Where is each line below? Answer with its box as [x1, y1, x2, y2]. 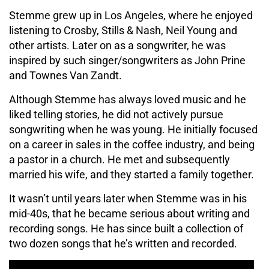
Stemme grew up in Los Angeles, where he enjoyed [9, 8, 253, 22]
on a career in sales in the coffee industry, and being [9, 138, 255, 151]
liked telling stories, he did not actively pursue [9, 107, 223, 121]
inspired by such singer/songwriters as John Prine [9, 53, 246, 67]
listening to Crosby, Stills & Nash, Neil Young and [9, 23, 237, 37]
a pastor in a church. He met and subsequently [9, 153, 230, 166]
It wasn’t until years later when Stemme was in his [9, 192, 247, 205]
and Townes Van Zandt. [9, 68, 122, 82]
